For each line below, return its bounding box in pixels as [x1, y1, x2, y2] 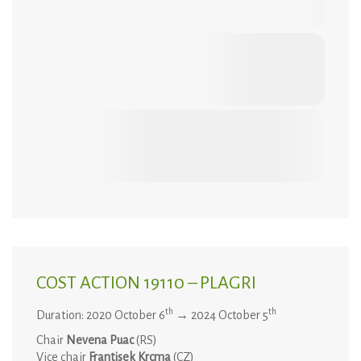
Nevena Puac [66, 333, 136, 346]
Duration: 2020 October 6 [36, 309, 165, 322]
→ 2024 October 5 [173, 309, 268, 322]
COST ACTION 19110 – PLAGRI [36, 273, 256, 293]
